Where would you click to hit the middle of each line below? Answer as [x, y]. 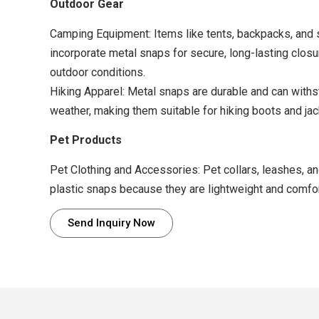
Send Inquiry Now [111, 223]
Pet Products [86, 140]
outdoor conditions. [98, 72]
